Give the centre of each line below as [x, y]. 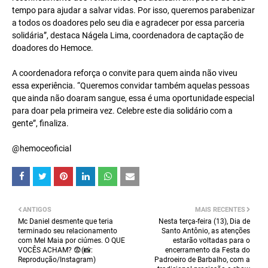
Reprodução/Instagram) [57, 260]
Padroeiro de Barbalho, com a [202, 260]
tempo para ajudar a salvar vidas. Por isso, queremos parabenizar [133, 10]
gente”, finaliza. [40, 124]
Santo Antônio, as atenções [206, 231]
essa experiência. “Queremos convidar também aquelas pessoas [131, 86]
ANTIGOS [37, 210]
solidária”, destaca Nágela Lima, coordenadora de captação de [128, 36]
